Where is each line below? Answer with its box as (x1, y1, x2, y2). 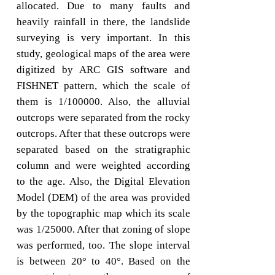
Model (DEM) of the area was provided (17, 192, 190, 204)
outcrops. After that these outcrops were (17, 128, 190, 140)
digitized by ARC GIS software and (17, 64, 190, 76)
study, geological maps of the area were (17, 48, 190, 60)
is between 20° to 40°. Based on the (17, 255, 190, 268)
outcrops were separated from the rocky (17, 112, 190, 124)
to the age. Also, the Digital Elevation (17, 176, 190, 188)
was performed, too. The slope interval (17, 239, 190, 252)
